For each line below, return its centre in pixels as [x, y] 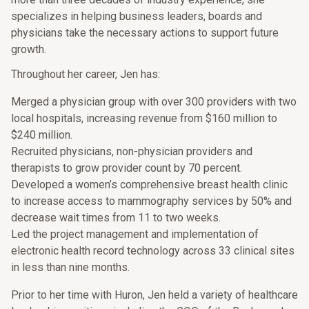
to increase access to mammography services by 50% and [151, 201]
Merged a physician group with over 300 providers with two [154, 102]
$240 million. [42, 135]
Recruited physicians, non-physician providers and [132, 151]
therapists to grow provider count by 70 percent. [127, 168]
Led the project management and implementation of [135, 234]
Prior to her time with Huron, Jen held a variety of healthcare [154, 295]
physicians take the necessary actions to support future [145, 33]
